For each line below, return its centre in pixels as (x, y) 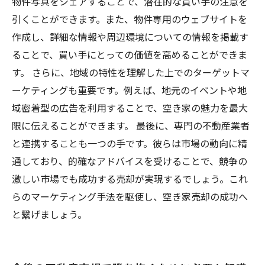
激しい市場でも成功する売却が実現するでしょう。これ (130, 179)
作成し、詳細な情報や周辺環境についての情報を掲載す (130, 37)
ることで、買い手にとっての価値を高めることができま (130, 54)
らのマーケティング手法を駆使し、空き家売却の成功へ (130, 196)
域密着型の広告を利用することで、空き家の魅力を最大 (130, 108)
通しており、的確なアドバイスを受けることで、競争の (130, 161)
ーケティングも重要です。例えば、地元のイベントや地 (129, 90)
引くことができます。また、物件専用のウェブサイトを (130, 19)
